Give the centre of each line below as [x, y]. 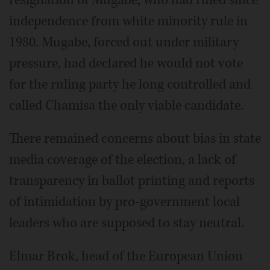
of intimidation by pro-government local [124, 202]
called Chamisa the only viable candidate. [126, 105]
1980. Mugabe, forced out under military [124, 42]
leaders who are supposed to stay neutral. [127, 223]
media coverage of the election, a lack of [122, 159]
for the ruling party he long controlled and [130, 84]
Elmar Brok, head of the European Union [126, 256]
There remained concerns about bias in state [135, 138]
